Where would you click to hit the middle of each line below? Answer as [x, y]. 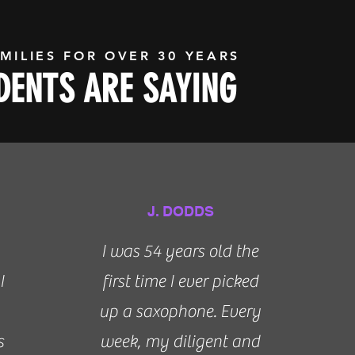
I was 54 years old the [180, 251]
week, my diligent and [180, 342]
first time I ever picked [180, 281]
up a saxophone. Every [180, 311]
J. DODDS [181, 211]
